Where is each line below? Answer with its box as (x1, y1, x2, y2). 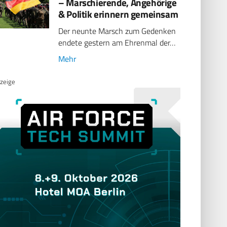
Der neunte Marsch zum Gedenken (58, 25, 176, 37)
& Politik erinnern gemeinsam (58, 6, 178, 21)
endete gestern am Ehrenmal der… (58, 36, 176, 49)
